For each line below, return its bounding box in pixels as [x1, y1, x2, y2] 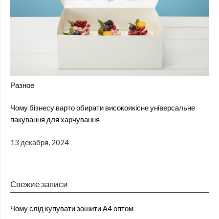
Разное [10, 80, 34, 89]
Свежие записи [10, 179, 68, 190]
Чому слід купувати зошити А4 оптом [10, 204, 133, 213]
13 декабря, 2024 [10, 137, 69, 147]
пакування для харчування [10, 115, 100, 124]
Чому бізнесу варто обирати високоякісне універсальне [10, 103, 195, 112]
